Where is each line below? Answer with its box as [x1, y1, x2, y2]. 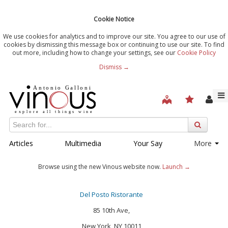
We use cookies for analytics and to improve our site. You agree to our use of [3, 32, 225, 41]
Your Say [133, 138, 162, 148]
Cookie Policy [177, 48, 216, 57]
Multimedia [65, 138, 102, 148]
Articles [9, 138, 33, 148]
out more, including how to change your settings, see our [12, 48, 177, 57]
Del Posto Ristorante [80, 189, 143, 199]
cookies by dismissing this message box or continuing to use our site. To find [4, 40, 224, 49]
